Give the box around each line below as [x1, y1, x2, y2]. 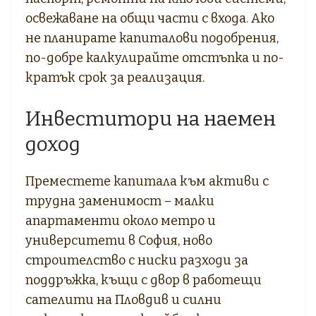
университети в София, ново [25, 232, 212, 248]
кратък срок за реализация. [25, 69, 205, 85]
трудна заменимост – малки [25, 193, 214, 209]
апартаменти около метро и [25, 212, 216, 229]
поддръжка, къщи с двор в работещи [25, 272, 262, 288]
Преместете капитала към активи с [25, 173, 269, 189]
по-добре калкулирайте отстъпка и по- [25, 49, 284, 66]
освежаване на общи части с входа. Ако [25, 10, 274, 26]
